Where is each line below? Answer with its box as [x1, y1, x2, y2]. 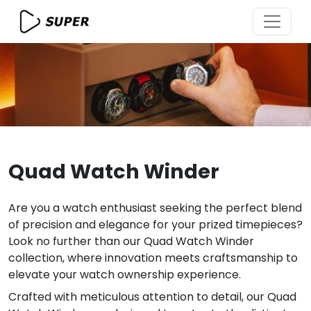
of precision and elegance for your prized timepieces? [8, 217, 303, 233]
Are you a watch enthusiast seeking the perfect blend [8, 200, 302, 217]
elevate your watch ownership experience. [8, 267, 241, 283]
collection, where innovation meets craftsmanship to [8, 250, 298, 267]
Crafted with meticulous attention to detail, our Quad [8, 289, 296, 305]
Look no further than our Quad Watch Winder [8, 233, 254, 250]
